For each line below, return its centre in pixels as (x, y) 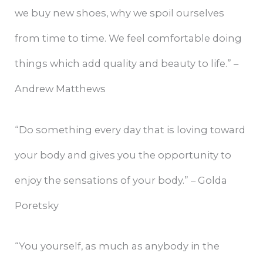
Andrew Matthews (60, 89)
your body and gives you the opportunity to (123, 155)
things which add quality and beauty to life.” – (127, 64)
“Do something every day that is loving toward (130, 129)
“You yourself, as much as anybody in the (117, 246)
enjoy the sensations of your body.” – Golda (121, 180)
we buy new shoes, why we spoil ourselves (120, 13)
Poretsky (37, 205)
